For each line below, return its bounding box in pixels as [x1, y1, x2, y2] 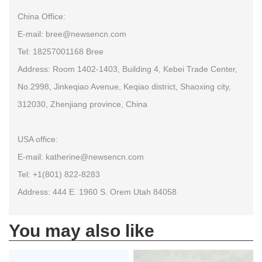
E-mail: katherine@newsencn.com [18, 152, 144, 162]
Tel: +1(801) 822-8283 [18, 170, 100, 180]
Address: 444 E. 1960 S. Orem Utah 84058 [18, 187, 177, 197]
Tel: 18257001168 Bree [18, 47, 104, 57]
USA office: [18, 135, 58, 144]
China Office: [18, 12, 65, 22]
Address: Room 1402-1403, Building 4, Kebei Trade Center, [18, 64, 237, 74]
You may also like [9, 221, 154, 241]
